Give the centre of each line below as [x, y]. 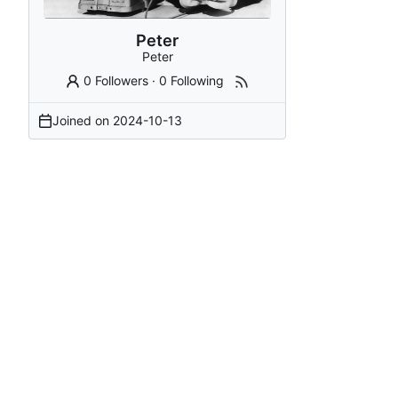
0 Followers [116, 80]
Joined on [83, 120]
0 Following [192, 80]
